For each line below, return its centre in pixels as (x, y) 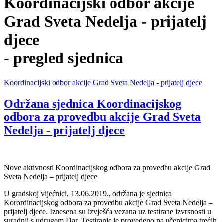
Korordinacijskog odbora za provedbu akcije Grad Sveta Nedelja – (108, 203)
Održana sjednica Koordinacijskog (93, 103)
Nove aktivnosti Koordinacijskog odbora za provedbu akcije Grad (107, 168)
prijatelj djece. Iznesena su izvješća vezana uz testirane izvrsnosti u (108, 212)
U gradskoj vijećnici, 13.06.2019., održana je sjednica (88, 194)
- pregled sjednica (64, 58)
